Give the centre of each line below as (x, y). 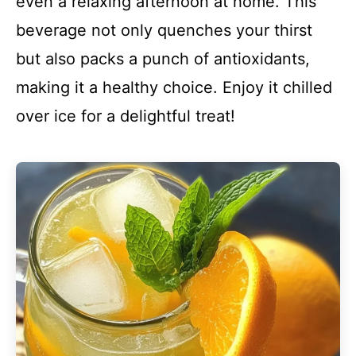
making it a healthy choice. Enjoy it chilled (174, 87)
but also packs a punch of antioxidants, (163, 59)
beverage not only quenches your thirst (164, 30)
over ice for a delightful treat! (126, 116)
